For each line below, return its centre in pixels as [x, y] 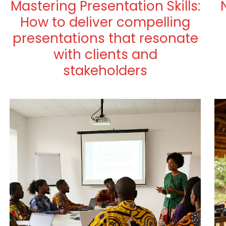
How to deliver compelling [105, 22]
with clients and [105, 55]
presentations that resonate [105, 39]
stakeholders [105, 71]
